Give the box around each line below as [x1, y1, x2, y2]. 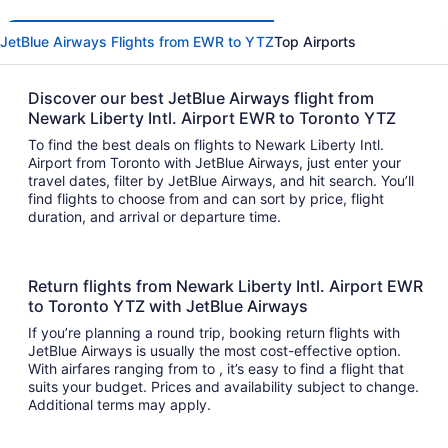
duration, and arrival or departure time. [28, 208, 289, 226]
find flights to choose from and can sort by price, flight [28, 190, 57, 208]
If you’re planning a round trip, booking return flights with [28, 324, 400, 342]
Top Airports [274, 33, 356, 51]
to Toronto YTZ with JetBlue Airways [28, 296, 312, 317]
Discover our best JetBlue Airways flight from [28, 88, 374, 109]
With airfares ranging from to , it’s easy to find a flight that [28, 360, 202, 378]
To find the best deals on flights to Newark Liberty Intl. [28, 136, 384, 154]
